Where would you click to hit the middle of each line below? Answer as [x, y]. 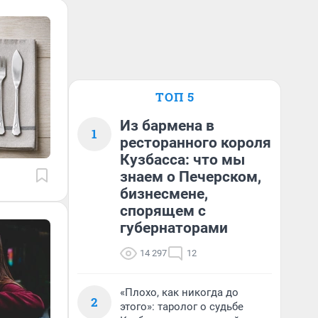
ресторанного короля [196, 143]
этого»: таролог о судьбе [182, 307]
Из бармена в [167, 126]
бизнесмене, [164, 194]
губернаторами [174, 228]
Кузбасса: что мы [182, 160]
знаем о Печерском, [191, 177]
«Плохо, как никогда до [179, 292]
